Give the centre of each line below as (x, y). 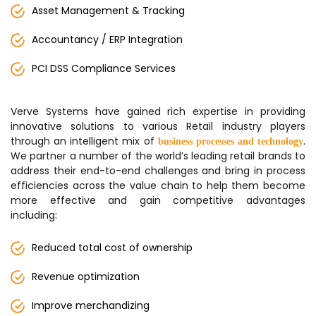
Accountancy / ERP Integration (107, 39)
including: (34, 215)
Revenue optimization (86, 276)
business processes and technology (230, 141)
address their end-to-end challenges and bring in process (158, 171)
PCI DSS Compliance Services (104, 68)
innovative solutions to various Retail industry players (158, 126)
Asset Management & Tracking (108, 11)
